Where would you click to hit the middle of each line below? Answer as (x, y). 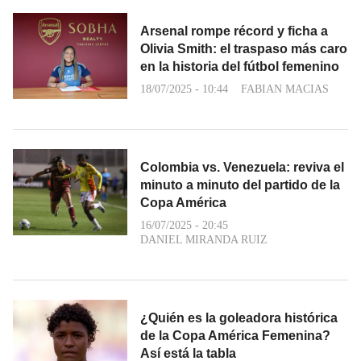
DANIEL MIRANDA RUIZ (204, 240)
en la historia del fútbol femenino (240, 66)
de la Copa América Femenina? (235, 336)
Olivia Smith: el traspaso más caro (244, 49)
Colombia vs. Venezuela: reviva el (242, 167)
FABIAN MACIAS (285, 89)
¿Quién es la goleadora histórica (239, 318)
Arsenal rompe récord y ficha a (234, 31)
